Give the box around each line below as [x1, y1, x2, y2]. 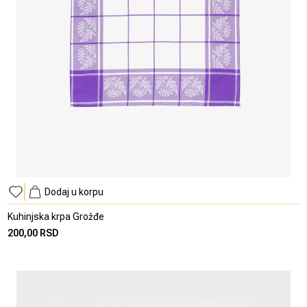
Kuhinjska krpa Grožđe [8, 211, 105, 223]
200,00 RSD [8, 228, 60, 239]
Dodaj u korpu [45, 186, 104, 198]
